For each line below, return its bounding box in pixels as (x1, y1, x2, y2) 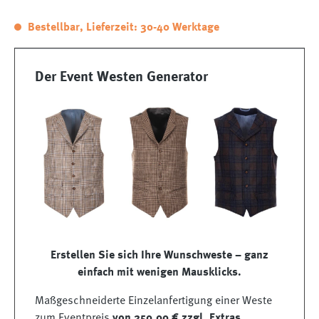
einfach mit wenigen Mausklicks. (78, 266, 241, 278)
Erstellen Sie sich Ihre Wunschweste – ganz (51, 249, 268, 261)
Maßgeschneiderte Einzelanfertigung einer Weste (35, 295, 272, 307)
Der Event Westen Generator (35, 70, 208, 85)
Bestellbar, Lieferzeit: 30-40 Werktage (25, 22, 219, 34)
